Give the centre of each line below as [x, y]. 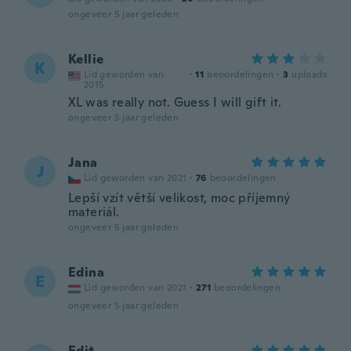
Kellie [86, 59]
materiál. [94, 212]
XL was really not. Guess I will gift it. [175, 102]
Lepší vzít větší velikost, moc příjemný [179, 198]
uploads [309, 74]
